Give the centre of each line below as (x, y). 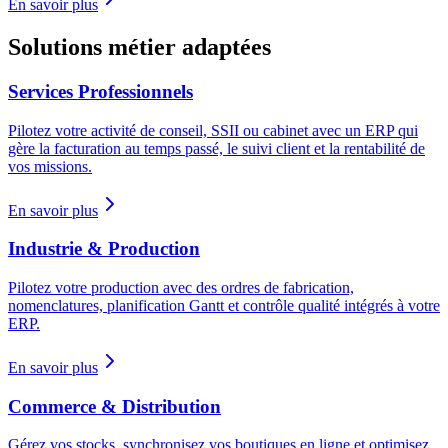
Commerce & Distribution (114, 406)
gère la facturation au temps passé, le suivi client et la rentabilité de (216, 148)
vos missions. (50, 166)
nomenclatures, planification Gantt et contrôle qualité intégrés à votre (224, 306)
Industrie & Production (104, 249)
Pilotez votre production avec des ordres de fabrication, (181, 288)
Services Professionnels (100, 91)
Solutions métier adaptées (139, 46)
